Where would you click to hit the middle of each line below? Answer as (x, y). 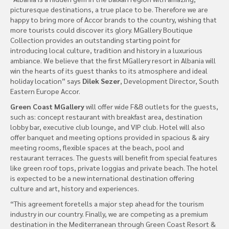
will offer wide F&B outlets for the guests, (151, 106)
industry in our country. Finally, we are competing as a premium (109, 213)
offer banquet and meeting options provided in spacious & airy (110, 137)
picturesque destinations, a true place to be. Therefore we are (109, 9)
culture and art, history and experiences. (75, 188)
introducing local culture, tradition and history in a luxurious (106, 50)
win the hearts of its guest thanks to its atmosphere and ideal (109, 70)
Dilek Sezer (101, 81)
